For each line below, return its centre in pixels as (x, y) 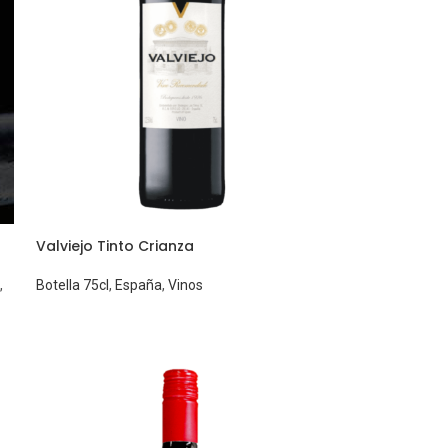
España (139, 285)
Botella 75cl (73, 285)
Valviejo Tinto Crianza (115, 246)
